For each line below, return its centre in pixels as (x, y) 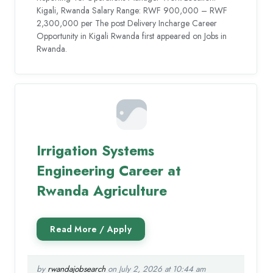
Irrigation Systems (96, 150)
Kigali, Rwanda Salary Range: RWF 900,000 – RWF (132, 11)
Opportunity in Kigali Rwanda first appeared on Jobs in (132, 36)
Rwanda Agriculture (102, 190)
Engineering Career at (109, 170)
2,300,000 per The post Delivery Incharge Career (127, 23)
